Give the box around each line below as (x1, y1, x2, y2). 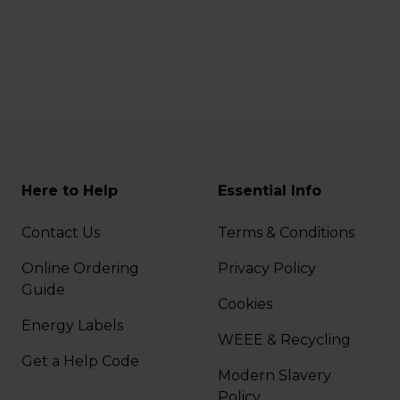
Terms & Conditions (217, 224, 358, 242)
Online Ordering (21, 260, 140, 278)
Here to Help (21, 182, 119, 200)
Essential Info (217, 182, 321, 200)
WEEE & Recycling (217, 331, 351, 349)
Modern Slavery (217, 367, 331, 385)
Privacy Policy (217, 260, 320, 278)
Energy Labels (21, 317, 128, 335)
